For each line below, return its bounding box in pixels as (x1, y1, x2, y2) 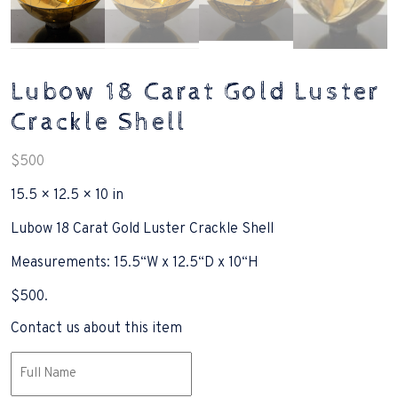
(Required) (12, 374, 67, 388)
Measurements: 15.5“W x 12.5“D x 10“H (11, 254, 259, 272)
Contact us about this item (11, 320, 182, 338)
